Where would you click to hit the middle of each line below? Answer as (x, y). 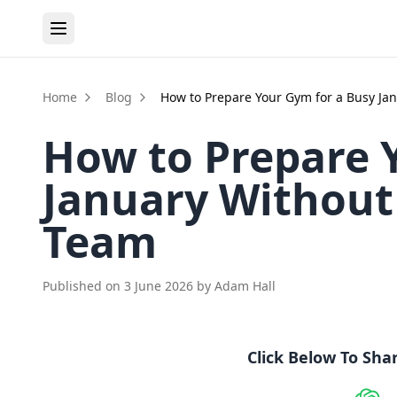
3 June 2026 (159, 286)
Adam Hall (245, 286)
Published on (83, 286)
